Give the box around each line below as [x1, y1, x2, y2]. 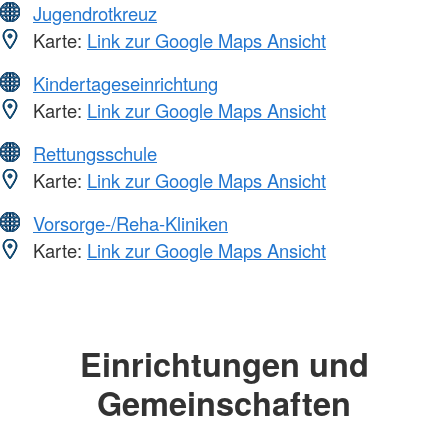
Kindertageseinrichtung [33, 69, 218, 96]
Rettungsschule [33, 139, 157, 166]
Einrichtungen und [79, 339, 369, 387]
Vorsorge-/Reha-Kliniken [33, 209, 228, 236]
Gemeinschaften [97, 378, 351, 426]
